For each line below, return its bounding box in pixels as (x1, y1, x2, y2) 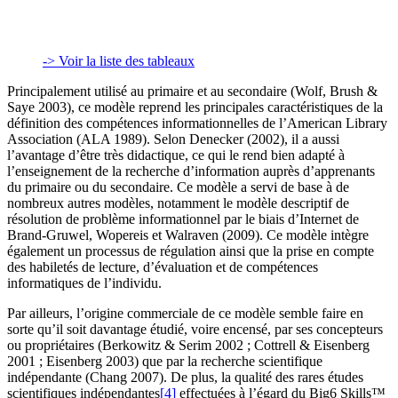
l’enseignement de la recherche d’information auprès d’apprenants (7, 163, 375, 179)
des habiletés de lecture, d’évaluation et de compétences (7, 259, 318, 275)
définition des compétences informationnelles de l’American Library (7, 115, 387, 131)
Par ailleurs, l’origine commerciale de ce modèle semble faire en (7, 306, 363, 322)
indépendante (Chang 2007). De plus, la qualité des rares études (7, 370, 363, 386)
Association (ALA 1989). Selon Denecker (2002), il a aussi (7, 131, 339, 147)
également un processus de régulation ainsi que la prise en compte (7, 243, 374, 259)
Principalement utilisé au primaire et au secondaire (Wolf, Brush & (7, 84, 378, 99)
